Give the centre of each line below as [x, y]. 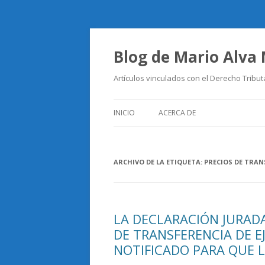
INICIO [124, 113]
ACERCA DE [177, 113]
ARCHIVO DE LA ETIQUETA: [159, 162]
